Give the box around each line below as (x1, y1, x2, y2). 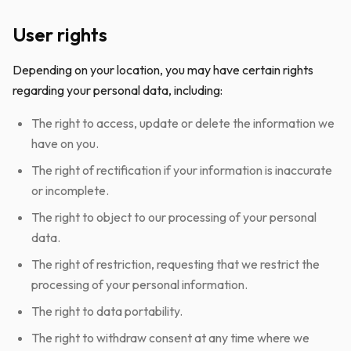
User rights (13, 23, 107, 46)
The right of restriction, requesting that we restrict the (31, 256, 320, 272)
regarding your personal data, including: (13, 82, 223, 98)
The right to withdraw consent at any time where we (31, 330, 309, 346)
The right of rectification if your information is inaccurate (31, 162, 332, 178)
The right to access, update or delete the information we (31, 115, 335, 131)
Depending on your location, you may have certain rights (13, 62, 313, 78)
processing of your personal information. (31, 277, 248, 292)
